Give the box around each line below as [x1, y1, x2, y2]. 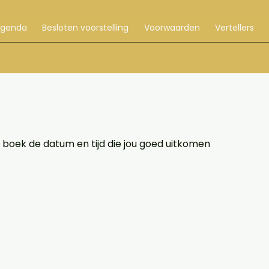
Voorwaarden [144, 22, 200, 34]
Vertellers [214, 22, 254, 34]
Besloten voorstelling [42, 22, 129, 34]
